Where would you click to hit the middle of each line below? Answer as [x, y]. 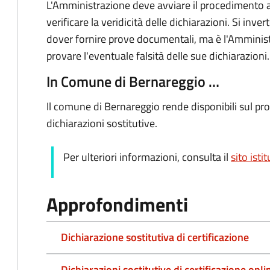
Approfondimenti [117, 204]
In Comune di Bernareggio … [133, 81]
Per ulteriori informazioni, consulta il [147, 157]
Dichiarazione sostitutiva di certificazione [155, 237]
